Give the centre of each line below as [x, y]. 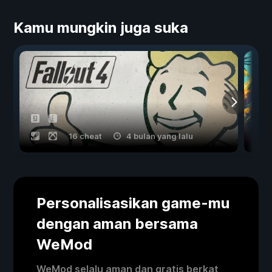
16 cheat [85, 136]
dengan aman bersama [117, 224]
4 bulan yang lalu [160, 136]
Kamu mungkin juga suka [101, 28]
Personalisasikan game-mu [133, 203]
